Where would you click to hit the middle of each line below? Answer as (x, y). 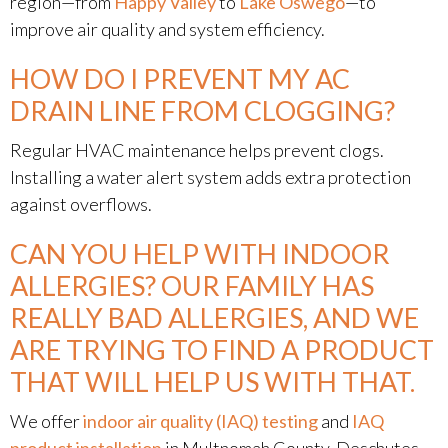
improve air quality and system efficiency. (167, 29)
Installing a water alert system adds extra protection (210, 177)
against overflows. (81, 204)
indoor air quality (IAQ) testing (199, 421)
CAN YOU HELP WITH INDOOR (200, 253)
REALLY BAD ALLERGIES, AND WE (214, 317)
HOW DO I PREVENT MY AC (180, 78)
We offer (45, 421)
